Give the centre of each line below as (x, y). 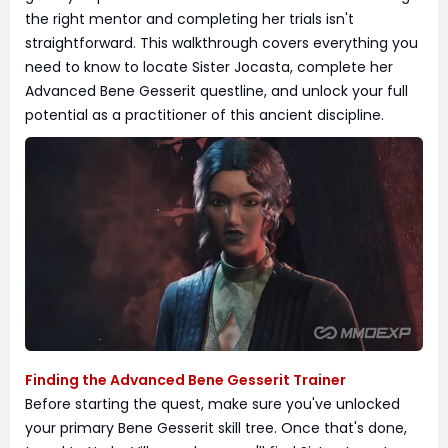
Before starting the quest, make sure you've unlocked (212, 404)
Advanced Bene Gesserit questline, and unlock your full (216, 91)
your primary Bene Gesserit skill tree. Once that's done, (216, 428)
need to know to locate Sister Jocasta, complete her (209, 67)
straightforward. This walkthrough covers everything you (221, 43)
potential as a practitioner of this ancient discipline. (204, 115)
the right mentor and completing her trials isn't (189, 19)
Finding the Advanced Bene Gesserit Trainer (185, 380)
